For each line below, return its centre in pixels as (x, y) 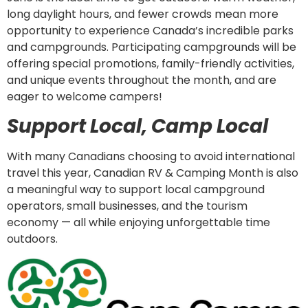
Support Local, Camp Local (137, 126)
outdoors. (32, 239)
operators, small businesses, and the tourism (127, 206)
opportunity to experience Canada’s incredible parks (150, 30)
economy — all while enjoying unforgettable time (139, 223)
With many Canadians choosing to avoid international (151, 157)
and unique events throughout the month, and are (142, 80)
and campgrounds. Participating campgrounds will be (152, 47)
